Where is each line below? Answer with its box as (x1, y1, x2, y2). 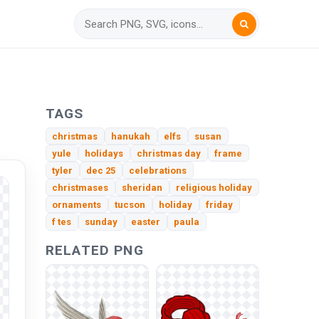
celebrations (129, 164, 187, 176)
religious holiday (176, 182, 253, 193)
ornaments (52, 199, 102, 210)
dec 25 (86, 164, 116, 176)
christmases (52, 182, 109, 193)
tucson (115, 199, 146, 210)
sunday (85, 216, 118, 228)
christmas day (137, 147, 202, 159)
